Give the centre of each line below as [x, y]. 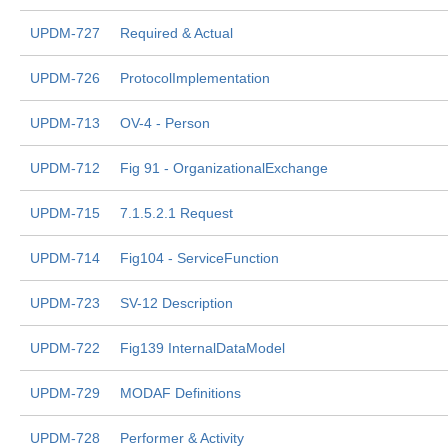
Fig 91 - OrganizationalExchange [224, 168]
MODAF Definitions [180, 393]
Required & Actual [176, 33]
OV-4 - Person [165, 123]
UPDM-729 [65, 393]
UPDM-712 [65, 168]
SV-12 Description [176, 303]
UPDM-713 [65, 123]
